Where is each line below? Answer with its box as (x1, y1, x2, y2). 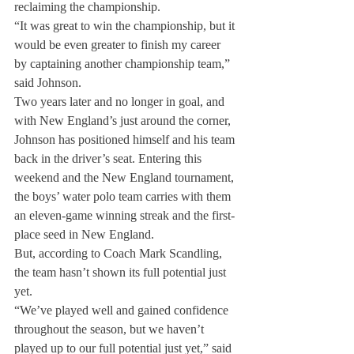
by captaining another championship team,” (14, 57, 233, 70)
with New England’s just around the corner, (14, 114, 234, 127)
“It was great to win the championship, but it (14, 19, 238, 32)
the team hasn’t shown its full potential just (14, 265, 229, 279)
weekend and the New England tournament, (14, 171, 237, 184)
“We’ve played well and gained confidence (14, 303, 232, 317)
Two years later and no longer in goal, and (14, 95, 228, 108)
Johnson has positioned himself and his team (14, 133, 238, 146)
